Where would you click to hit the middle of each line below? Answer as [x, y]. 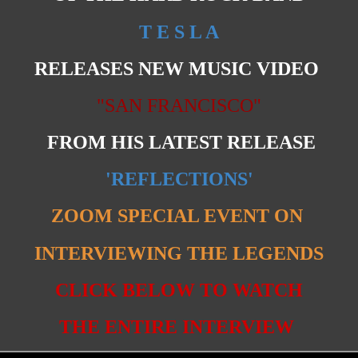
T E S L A [179, 32]
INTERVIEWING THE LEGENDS [179, 253]
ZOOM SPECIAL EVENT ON [179, 216]
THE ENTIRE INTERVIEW [179, 327]
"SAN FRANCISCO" [179, 105]
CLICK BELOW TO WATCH [179, 290]
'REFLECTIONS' [179, 179]
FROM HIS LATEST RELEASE [179, 143]
